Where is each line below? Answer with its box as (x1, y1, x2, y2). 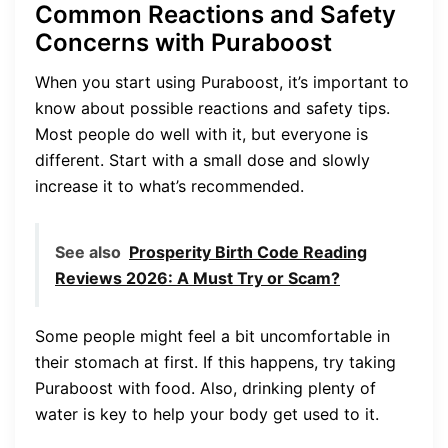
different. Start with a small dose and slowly (35, 149, 370, 170)
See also (55, 241, 121, 262)
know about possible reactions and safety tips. (35, 97, 390, 118)
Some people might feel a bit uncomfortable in (35, 325, 390, 346)
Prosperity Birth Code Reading (129, 241, 367, 262)
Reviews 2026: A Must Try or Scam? (55, 267, 340, 288)
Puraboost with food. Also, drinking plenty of (35, 377, 376, 398)
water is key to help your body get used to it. (35, 403, 379, 424)
